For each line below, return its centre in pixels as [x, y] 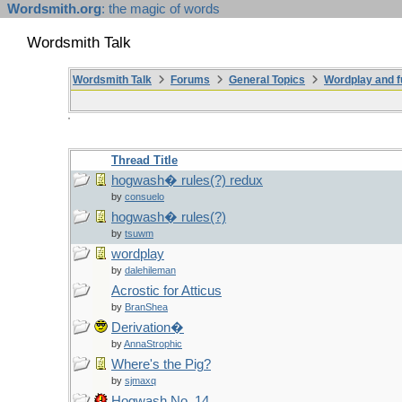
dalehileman [150, 270]
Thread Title [144, 160]
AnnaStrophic [153, 344]
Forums [190, 80]
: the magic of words [161, 9]
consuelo [144, 197]
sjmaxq [140, 380]
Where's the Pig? [161, 364]
